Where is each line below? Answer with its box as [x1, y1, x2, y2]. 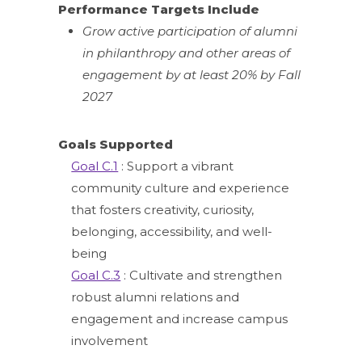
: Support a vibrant [118, 158, 234, 174]
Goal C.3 [71, 267, 121, 283]
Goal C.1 [71, 158, 119, 174]
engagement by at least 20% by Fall [82, 66, 301, 82]
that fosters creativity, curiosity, [71, 201, 255, 217]
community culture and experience [71, 179, 290, 196]
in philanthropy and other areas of [82, 44, 291, 61]
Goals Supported [58, 136, 174, 152]
